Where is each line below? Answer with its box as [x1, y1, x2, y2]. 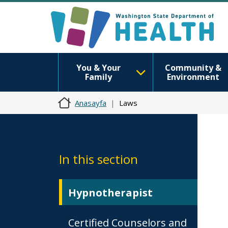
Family [84, 71, 112, 82]
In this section [59, 151, 138, 167]
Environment [166, 71, 219, 82]
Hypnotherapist [68, 186, 153, 199]
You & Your [76, 62, 121, 73]
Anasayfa [75, 98, 106, 108]
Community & [164, 62, 221, 73]
